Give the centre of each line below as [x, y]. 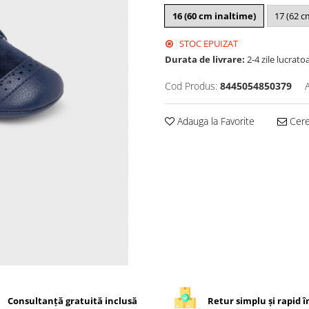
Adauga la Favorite [215, 121]
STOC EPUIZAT [208, 43]
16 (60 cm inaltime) [214, 16]
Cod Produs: [191, 86]
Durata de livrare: [205, 59]
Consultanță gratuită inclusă [73, 300]
